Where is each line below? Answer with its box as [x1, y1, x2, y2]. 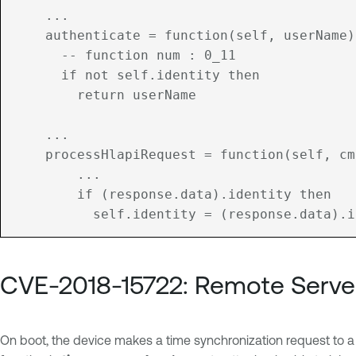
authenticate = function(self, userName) [14, 28, 45, 44]
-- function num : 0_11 [14, 48, 45, 64]
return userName [14, 87, 45, 103]
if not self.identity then [14, 68, 45, 83]
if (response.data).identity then [14, 187, 45, 203]
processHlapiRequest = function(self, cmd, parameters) [14, 147, 45, 163]
